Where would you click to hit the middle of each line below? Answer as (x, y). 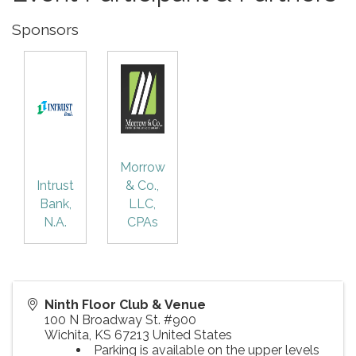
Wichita (67, 335)
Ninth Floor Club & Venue (125, 305)
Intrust (55, 186)
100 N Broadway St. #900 (120, 320)
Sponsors (45, 30)
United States (192, 335)
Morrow (142, 168)
